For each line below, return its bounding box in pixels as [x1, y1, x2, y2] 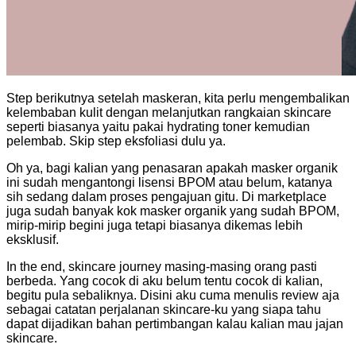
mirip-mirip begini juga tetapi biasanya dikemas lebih [6, 218, 303, 232]
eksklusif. [6, 232, 59, 246]
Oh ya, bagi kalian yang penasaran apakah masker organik [6, 161, 338, 175]
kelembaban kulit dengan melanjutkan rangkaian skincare [6, 105, 331, 119]
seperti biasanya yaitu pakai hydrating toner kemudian [6, 119, 310, 133]
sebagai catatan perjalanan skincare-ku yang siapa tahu [6, 302, 321, 316]
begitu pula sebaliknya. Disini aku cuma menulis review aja [6, 288, 339, 302]
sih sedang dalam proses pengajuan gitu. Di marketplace [6, 189, 327, 203]
